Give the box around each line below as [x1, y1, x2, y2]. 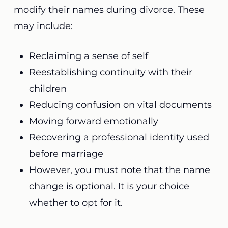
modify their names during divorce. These [13, 4, 205, 15]
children [28, 83, 67, 94]
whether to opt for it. [28, 197, 125, 208]
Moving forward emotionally [28, 116, 158, 127]
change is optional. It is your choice [28, 181, 189, 192]
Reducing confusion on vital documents [28, 99, 212, 110]
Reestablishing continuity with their [28, 67, 192, 78]
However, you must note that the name [28, 164, 210, 176]
